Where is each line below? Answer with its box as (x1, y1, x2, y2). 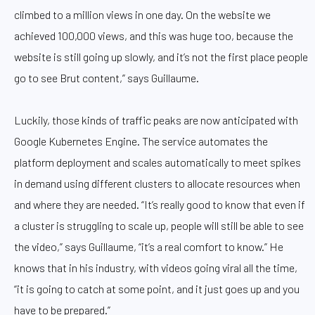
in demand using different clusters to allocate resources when (14, 176, 300, 190)
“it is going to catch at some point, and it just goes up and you (14, 281, 300, 295)
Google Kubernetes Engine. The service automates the (14, 134, 268, 148)
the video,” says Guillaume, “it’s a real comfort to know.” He (14, 239, 283, 253)
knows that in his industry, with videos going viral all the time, (14, 260, 297, 274)
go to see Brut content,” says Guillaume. (14, 70, 199, 84)
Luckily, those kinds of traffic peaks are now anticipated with (14, 112, 298, 127)
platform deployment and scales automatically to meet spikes (14, 155, 301, 169)
